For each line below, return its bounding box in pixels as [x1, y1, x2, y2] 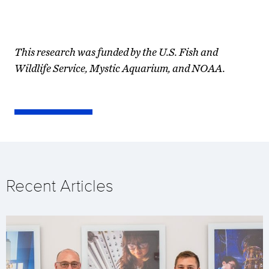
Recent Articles [6, 174, 113, 198]
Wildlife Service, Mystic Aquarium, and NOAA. [14, 61, 225, 74]
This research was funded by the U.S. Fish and [14, 45, 218, 58]
